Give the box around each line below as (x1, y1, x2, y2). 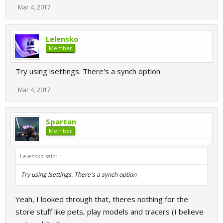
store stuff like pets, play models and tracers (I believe (15, 207, 204, 217)
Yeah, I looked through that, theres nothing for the (15, 194, 188, 204)
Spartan (46, 116, 76, 126)
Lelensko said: (20, 152, 59, 160)
